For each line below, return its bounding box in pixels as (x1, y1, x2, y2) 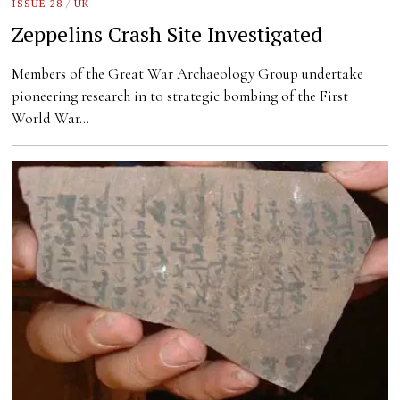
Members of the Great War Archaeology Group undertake (12, 63, 364, 83)
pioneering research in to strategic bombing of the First (12, 86, 349, 105)
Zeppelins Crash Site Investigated (12, 19, 323, 48)
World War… (12, 108, 90, 128)
